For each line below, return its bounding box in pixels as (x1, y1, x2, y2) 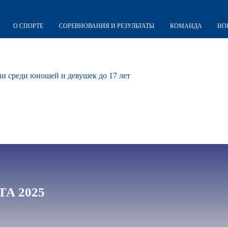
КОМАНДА (169, 22, 202, 30)
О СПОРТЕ (13, 22, 43, 30)
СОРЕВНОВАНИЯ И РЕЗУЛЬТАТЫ (59, 22, 154, 30)
